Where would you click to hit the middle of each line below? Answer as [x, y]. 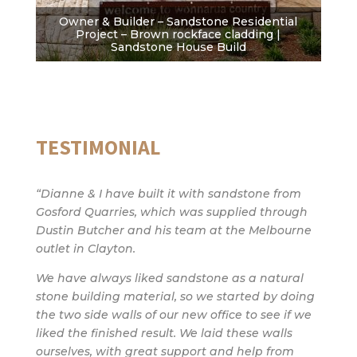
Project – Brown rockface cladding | [178, 35]
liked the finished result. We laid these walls [164, 333]
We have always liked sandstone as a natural [169, 279]
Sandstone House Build [178, 47]
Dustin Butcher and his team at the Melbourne [173, 231]
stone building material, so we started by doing [175, 297]
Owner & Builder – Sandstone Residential [178, 22]
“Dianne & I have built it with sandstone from [168, 194]
